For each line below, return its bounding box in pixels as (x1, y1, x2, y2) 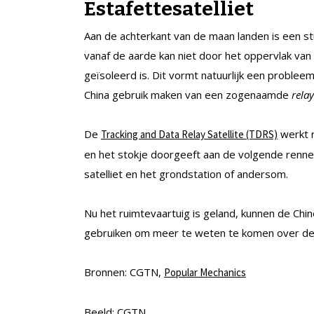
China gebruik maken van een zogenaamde (84, 88, 292, 102)
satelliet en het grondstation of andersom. (84, 167, 288, 182)
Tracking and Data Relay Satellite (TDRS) (101, 128, 278, 142)
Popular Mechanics (164, 266, 246, 280)
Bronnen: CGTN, (84, 265, 164, 280)
